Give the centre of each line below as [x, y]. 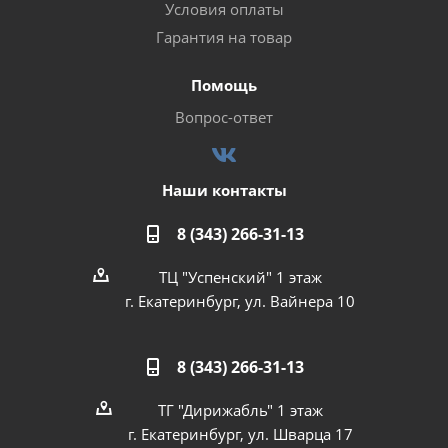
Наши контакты [224, 190]
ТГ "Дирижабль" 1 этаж [240, 410]
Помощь [224, 85]
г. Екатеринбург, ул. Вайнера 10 [240, 301]
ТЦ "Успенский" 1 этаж [240, 277]
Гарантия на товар [224, 37]
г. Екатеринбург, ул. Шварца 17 [240, 434]
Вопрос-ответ [224, 117]
